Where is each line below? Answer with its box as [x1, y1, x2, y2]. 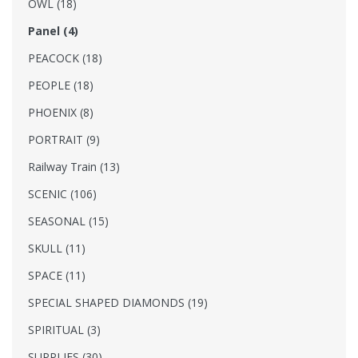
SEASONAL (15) [28, 213, 109, 229]
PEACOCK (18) [28, 50, 102, 66]
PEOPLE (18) [28, 77, 93, 93]
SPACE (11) [28, 267, 86, 283]
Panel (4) [28, 22, 78, 38]
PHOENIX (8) [28, 104, 93, 120]
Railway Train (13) [28, 158, 120, 174]
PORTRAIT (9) [28, 131, 100, 147]
